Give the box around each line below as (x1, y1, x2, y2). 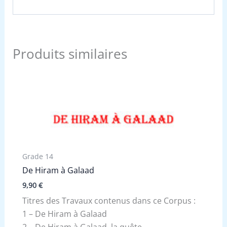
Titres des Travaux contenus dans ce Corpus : (22, 195, 196, 206)
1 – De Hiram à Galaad (22, 208, 107, 219)
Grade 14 (22, 151, 53, 161)
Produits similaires (12, 44, 127, 63)
